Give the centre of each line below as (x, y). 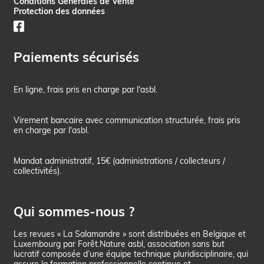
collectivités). (38, 171)
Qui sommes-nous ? (74, 212)
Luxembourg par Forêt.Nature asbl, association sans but (119, 243)
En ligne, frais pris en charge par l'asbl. (86, 89)
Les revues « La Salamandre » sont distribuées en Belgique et (130, 233)
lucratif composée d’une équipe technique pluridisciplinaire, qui (131, 253)
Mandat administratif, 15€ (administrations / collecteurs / (120, 161)
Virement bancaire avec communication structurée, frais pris (127, 120)
